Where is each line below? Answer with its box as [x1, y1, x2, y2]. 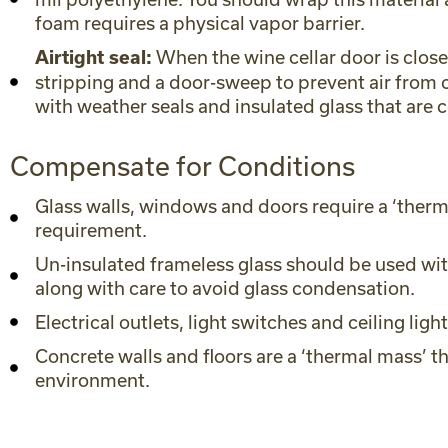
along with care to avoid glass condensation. [35, 277, 415, 299]
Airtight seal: [35, 47, 152, 68]
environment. [35, 369, 150, 391]
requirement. [35, 219, 147, 241]
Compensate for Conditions [10, 150, 355, 181]
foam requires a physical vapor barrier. [35, 12, 365, 34]
